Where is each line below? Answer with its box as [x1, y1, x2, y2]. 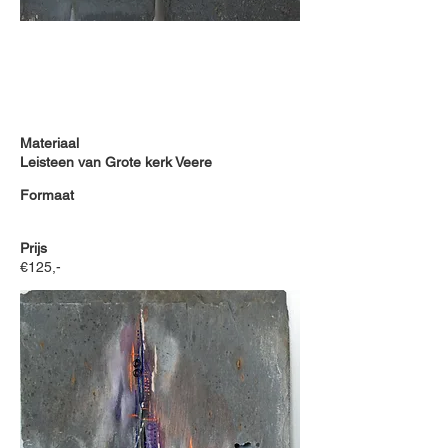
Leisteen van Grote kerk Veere [19, 154, 212, 170]
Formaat [19, 187, 74, 203]
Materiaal [19, 135, 79, 151]
